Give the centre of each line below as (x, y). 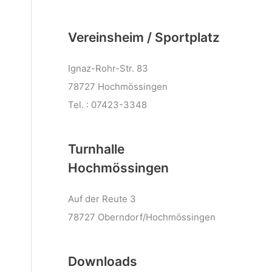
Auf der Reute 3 (102, 199)
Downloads (103, 261)
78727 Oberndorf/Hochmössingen (142, 217)
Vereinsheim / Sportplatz (144, 37)
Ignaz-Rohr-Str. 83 (108, 68)
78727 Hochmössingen (118, 87)
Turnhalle (96, 149)
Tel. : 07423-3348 (107, 105)
